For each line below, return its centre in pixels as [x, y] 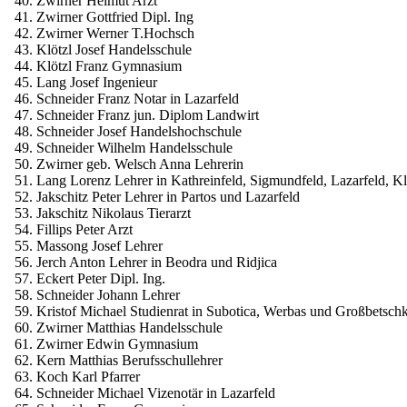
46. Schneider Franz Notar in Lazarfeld [123, 98]
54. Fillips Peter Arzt [70, 229]
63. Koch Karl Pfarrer [74, 376]
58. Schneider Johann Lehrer [94, 294]
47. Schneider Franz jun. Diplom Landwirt [133, 114]
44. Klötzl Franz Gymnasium [94, 65]
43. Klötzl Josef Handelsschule [99, 49]
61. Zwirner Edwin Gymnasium [103, 343]
